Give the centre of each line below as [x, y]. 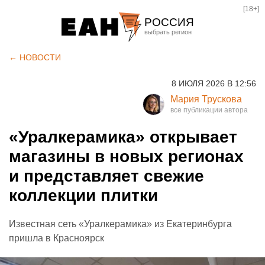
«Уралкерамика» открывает [123, 137]
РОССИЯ [169, 22]
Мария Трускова [206, 99]
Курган [163, 91]
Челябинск [172, 71]
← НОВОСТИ [35, 57]
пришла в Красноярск [56, 238]
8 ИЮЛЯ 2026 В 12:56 [214, 83]
